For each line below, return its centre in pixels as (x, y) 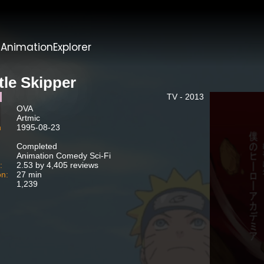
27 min (29, 174)
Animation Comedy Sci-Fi (64, 156)
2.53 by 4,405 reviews (58, 165)
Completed (37, 146)
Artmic (29, 118)
